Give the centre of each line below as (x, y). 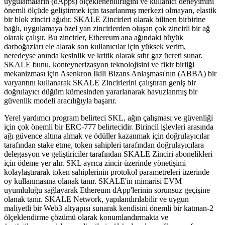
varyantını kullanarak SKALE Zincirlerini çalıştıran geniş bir (100, 82)
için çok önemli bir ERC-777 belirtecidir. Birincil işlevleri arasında (109, 127)
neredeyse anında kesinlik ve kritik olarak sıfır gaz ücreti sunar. (103, 55)
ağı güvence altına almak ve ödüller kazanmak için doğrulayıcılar (107, 136)
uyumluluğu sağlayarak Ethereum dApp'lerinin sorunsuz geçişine (107, 190)
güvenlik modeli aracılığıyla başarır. (60, 100)
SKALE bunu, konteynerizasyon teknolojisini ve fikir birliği (99, 64)
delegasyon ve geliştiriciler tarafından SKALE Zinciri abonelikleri (108, 154)
